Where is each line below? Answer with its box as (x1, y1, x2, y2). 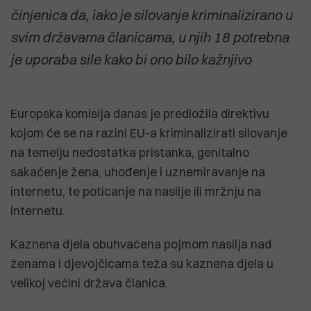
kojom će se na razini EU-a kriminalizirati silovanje (10, 125, 287, 140)
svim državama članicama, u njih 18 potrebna (10, 28, 289, 46)
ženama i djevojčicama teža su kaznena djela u (10, 255, 274, 271)
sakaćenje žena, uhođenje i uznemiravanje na (10, 164, 265, 179)
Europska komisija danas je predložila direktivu (10, 106, 269, 121)
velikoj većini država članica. (10, 275, 168, 290)
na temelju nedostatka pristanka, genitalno (10, 144, 249, 160)
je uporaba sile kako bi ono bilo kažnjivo (10, 50, 251, 68)
